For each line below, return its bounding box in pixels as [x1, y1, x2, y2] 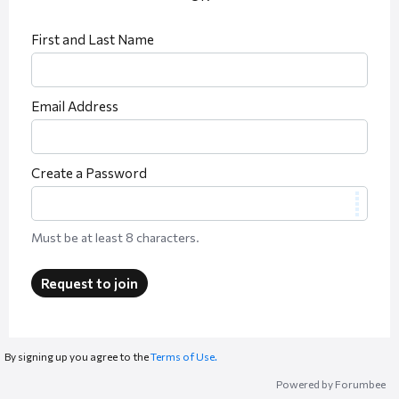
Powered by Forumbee [276, 378, 386, 390]
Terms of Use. [151, 350, 217, 363]
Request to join [41, 275, 138, 292]
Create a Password [31, 165, 147, 182]
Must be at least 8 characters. [31, 230, 199, 246]
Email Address [31, 98, 118, 115]
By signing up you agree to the [4, 350, 151, 363]
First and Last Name [31, 31, 154, 48]
